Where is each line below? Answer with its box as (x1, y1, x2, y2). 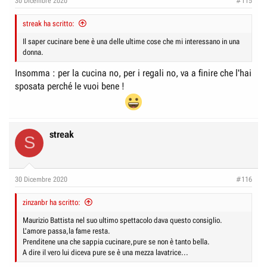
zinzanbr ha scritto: (23, 197, 80, 207)
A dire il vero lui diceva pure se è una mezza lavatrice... (23, 247, 188, 257)
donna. (23, 47, 44, 57)
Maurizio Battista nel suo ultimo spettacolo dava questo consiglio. (23, 215, 222, 225)
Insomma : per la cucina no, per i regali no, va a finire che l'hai (15, 67, 252, 79)
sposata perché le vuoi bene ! (15, 80, 125, 92)
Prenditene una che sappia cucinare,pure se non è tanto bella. (23, 237, 210, 246)
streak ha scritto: (23, 18, 74, 28)
